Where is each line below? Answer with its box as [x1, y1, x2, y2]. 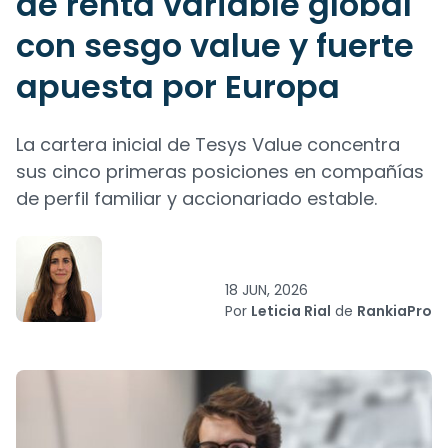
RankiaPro [357, 301, 432, 321]
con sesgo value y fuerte [16, 23, 414, 68]
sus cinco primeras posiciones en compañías [16, 159, 424, 184]
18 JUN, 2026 [225, 280, 308, 300]
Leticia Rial [251, 301, 331, 321]
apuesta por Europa [16, 64, 340, 109]
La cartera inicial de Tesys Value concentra [16, 132, 400, 157]
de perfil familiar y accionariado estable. [16, 186, 377, 211]
